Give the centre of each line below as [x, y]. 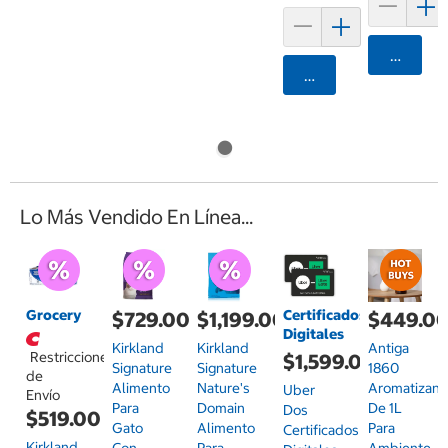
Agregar [334, 74]
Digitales [313, 334]
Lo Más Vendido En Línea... [136, 216]
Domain [221, 408]
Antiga [389, 348]
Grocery [54, 315]
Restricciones [72, 357]
